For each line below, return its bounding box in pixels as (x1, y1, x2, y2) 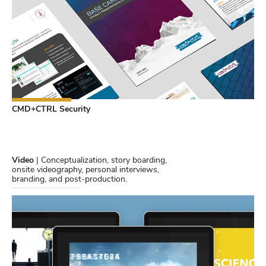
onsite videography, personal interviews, (12, 166, 159, 175)
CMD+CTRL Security (12, 105, 90, 115)
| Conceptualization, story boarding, (36, 156, 167, 166)
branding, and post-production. (12, 175, 127, 185)
